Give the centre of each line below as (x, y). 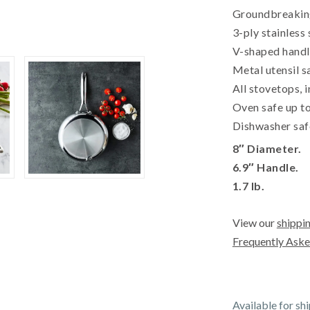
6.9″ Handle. (265, 167)
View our (254, 222)
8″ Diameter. (267, 148)
